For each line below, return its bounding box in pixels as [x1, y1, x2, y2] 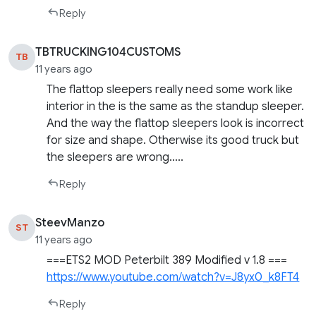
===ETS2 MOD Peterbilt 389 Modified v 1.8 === [47, 253, 288, 267]
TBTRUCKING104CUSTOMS [35, 44, 181, 59]
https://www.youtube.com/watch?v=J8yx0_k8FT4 [47, 269, 300, 284]
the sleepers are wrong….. [47, 150, 184, 164]
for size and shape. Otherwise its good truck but [47, 133, 300, 147]
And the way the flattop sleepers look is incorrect [47, 116, 305, 130]
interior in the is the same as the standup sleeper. [47, 99, 305, 114]
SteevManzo [35, 215, 105, 230]
